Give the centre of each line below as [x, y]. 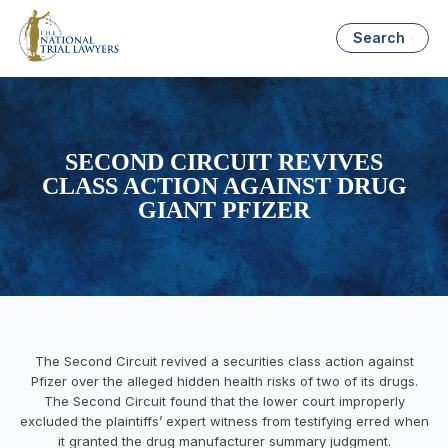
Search [379, 38]
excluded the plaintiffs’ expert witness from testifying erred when [224, 420]
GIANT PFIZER [224, 210]
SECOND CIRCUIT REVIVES [224, 162]
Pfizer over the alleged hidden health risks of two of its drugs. [224, 380]
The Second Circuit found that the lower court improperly [224, 400]
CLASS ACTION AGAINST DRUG [224, 186]
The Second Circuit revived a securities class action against [224, 360]
